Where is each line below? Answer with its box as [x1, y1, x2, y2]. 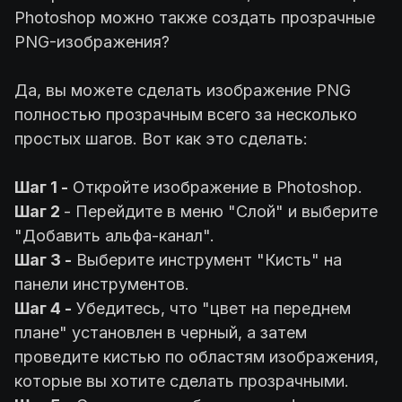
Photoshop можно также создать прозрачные [14, 8, 375, 28]
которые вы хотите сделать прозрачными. [14, 371, 349, 391]
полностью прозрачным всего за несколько [14, 105, 357, 125]
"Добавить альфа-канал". [14, 226, 219, 246]
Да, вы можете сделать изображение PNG [14, 81, 351, 100]
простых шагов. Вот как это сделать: [14, 129, 312, 149]
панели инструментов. [14, 275, 194, 294]
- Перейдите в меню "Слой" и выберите [64, 202, 378, 222]
